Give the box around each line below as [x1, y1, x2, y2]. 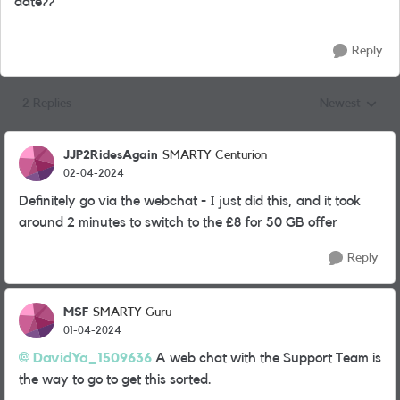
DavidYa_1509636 [33, 351, 152, 365]
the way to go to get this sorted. [19, 372, 212, 387]
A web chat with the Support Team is [152, 351, 381, 365]
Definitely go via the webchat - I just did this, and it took [19, 194, 361, 208]
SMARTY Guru [93, 306, 171, 319]
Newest [320, 97, 361, 110]
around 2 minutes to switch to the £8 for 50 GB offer [19, 215, 337, 229]
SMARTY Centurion [162, 149, 267, 162]
